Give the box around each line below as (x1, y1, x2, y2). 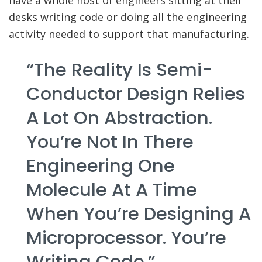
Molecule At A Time (26, 177, 197, 202)
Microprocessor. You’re (26, 225, 226, 250)
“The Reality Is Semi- (26, 57, 213, 82)
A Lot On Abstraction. (26, 105, 212, 130)
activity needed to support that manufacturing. (9, 27, 249, 42)
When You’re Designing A (26, 201, 251, 226)
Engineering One (26, 153, 175, 178)
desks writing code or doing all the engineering (9, 10, 247, 25)
